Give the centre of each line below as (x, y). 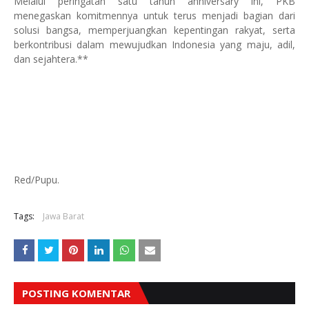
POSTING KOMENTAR (76, 293)
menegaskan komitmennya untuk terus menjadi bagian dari (154, 16)
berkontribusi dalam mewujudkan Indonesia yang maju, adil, (154, 44)
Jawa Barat (63, 216)
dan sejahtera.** (51, 59)
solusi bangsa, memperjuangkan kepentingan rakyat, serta (154, 30)
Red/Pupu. (37, 180)
